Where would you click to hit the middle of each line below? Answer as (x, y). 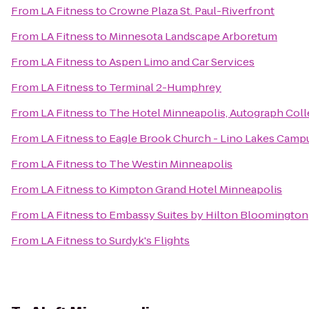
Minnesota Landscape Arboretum (193, 36)
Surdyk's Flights (149, 240)
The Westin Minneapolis (171, 164)
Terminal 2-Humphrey (165, 87)
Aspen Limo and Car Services (182, 62)
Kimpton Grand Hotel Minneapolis (196, 189)
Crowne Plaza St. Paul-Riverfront (192, 11)
